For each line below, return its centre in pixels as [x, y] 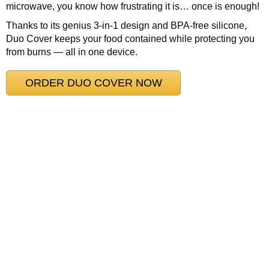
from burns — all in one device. [72, 52]
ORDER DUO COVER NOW [93, 83]
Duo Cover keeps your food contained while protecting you [130, 39]
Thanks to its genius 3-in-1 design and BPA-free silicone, [126, 26]
